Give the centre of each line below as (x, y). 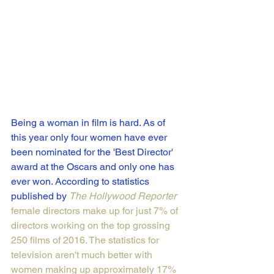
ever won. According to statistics (81, 182)
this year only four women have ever (90, 138)
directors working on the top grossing (92, 226)
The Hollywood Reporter (123, 196)
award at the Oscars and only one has (94, 167)
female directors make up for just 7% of (96, 211)
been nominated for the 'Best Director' (93, 152)
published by (40, 196)
